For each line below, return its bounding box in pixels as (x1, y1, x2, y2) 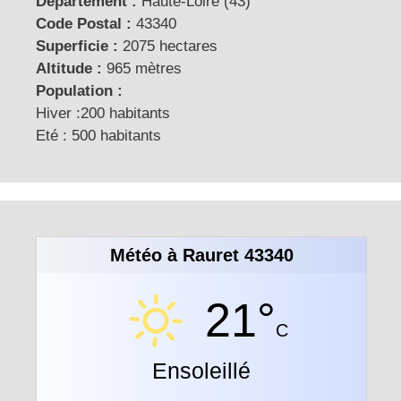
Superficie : (36, 37, 118, 55)
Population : (36, 81, 123, 99)
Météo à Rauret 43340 (109, 244, 294, 265)
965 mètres (102, 59, 182, 77)
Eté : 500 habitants (36, 126, 161, 144)
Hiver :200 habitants (36, 104, 170, 122)
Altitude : (36, 59, 102, 77)
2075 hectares (118, 37, 218, 55)
